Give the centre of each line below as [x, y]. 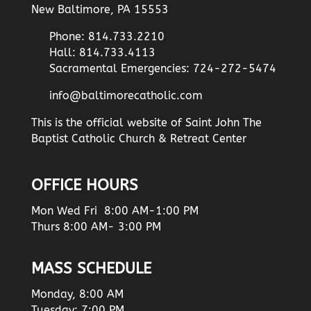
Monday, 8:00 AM [77, 294]
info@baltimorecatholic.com [126, 96]
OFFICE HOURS [84, 186]
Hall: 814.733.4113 [102, 53]
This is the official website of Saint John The [146, 123]
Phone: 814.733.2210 [107, 37]
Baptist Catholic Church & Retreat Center [138, 139]
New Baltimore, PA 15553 [100, 10]
